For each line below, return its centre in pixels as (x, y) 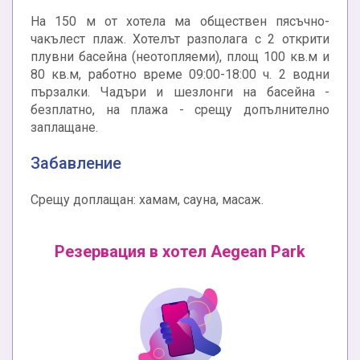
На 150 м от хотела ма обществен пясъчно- (180, 22)
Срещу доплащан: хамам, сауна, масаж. (147, 200)
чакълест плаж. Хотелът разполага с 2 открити (180, 39)
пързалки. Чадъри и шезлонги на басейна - (180, 92)
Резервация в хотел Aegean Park (180, 252)
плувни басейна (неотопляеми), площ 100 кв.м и (180, 57)
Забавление (76, 164)
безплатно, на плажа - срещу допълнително (180, 110)
